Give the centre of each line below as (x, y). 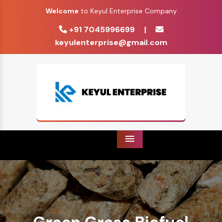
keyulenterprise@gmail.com (111, 42)
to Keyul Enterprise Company (128, 11)
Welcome (62, 11)
